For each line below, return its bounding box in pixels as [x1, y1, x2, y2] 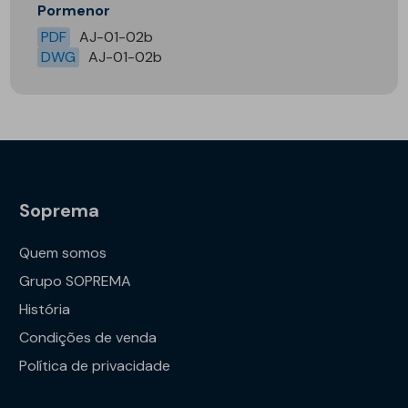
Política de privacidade [19, 355, 171, 375]
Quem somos [19, 242, 107, 262]
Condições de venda [19, 327, 158, 347]
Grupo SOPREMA [19, 270, 132, 291]
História [19, 299, 71, 319]
